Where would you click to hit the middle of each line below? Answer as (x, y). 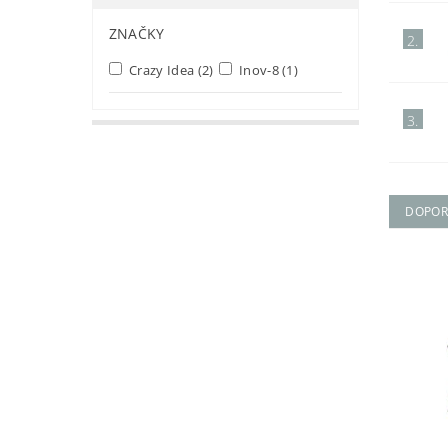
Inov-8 (259, 70)
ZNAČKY (136, 33)
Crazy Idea (161, 70)
